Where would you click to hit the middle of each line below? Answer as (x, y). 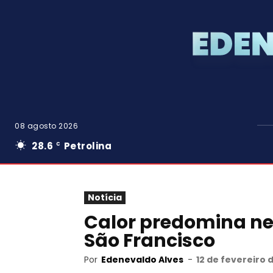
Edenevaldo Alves (142, 260)
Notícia (105, 197)
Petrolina (87, 146)
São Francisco (150, 241)
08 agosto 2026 (46, 126)
